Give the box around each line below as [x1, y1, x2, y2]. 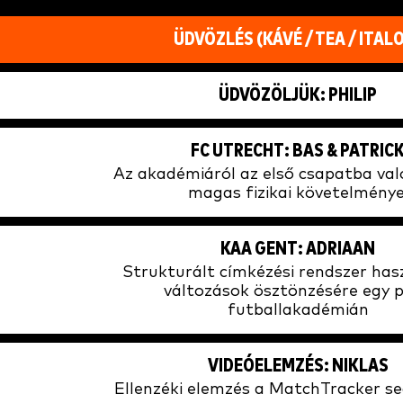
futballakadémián [227, 302, 369, 319]
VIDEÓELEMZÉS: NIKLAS [207, 356, 389, 377]
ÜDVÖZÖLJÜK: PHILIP [219, 85, 377, 106]
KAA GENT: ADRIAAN [220, 239, 375, 260]
